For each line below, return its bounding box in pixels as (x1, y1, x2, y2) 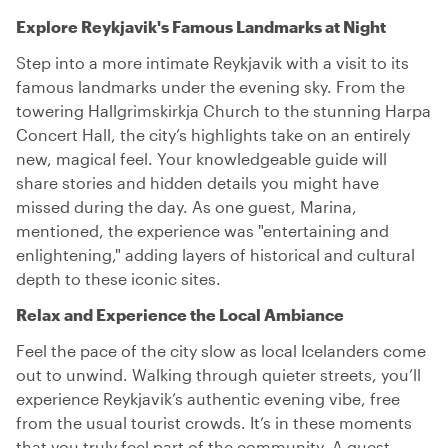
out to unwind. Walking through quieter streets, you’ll (16, 365, 421, 384)
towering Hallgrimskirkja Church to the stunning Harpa (16, 101, 431, 120)
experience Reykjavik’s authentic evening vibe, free (16, 389, 400, 408)
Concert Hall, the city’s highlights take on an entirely (16, 125, 410, 144)
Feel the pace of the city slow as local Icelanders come (16, 341, 426, 360)
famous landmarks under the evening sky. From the (16, 77, 405, 96)
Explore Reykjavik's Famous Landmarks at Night (16, 17, 386, 36)
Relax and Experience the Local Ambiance (16, 305, 344, 324)
